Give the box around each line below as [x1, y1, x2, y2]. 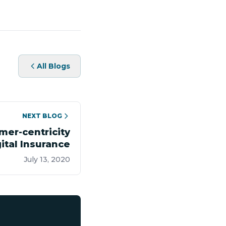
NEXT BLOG [22, 112, 62, 120]
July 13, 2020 [24, 155, 70, 164]
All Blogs [37, 62, 70, 71]
